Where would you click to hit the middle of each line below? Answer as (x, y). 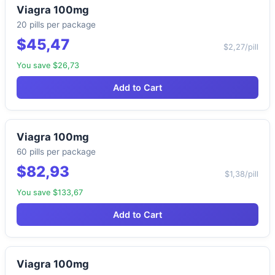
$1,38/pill (242, 174)
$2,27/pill (241, 47)
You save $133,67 (50, 193)
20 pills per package (56, 25)
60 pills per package (56, 152)
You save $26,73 (48, 66)
